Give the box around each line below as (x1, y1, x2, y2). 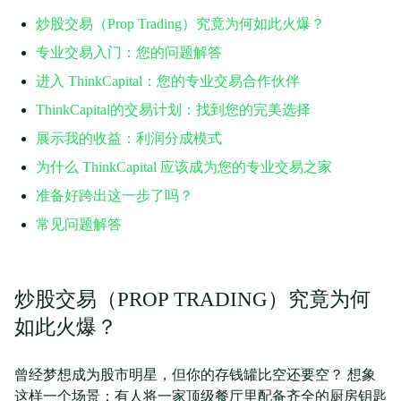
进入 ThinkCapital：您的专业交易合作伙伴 (36, 73, 300, 89)
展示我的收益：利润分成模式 (36, 131, 222, 146)
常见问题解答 (36, 217, 122, 232)
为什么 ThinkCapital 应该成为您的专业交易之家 (36, 159, 332, 175)
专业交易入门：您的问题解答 (36, 45, 222, 60)
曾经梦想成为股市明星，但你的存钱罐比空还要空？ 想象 (14, 367, 376, 382)
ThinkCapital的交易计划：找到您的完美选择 (36, 102, 311, 117)
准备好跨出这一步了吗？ (36, 188, 193, 203)
